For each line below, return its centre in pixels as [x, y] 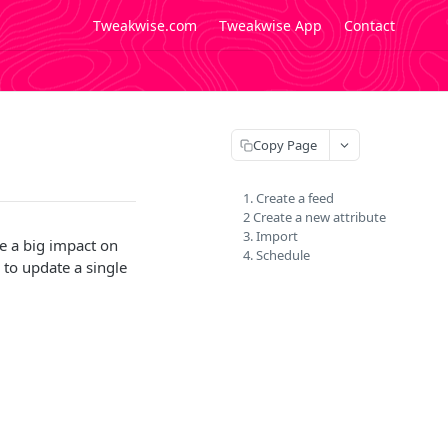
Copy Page [285, 144]
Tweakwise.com [145, 25]
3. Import [270, 236]
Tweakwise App [270, 25]
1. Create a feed [288, 198]
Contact [369, 25]
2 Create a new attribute [314, 217]
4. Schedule [276, 255]
